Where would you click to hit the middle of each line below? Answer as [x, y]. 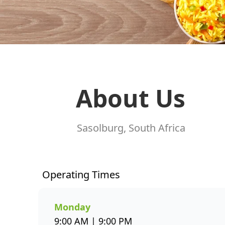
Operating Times [81, 175]
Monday [72, 207]
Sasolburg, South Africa [131, 128]
